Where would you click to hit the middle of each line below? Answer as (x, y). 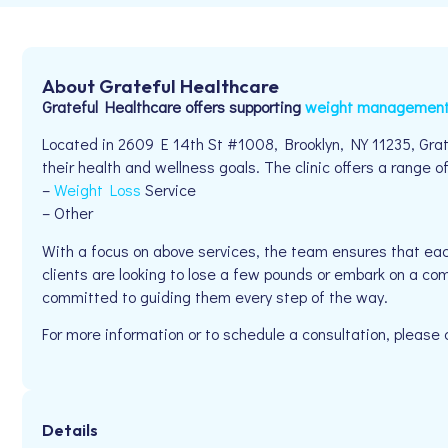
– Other (67, 213)
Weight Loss (97, 190)
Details (70, 429)
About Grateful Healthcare (160, 86)
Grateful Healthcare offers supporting (173, 106)
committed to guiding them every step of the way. (215, 296)
